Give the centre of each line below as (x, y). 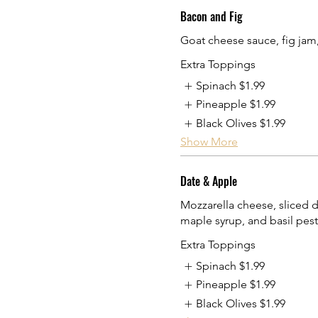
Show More (209, 142)
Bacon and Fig (212, 16)
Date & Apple (209, 181)
